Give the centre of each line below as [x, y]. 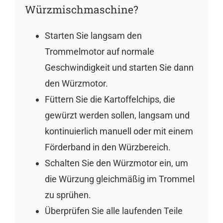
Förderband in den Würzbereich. [108, 147]
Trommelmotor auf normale [99, 52]
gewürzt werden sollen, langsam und [117, 115]
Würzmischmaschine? [81, 10]
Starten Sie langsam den [93, 36]
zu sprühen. [68, 195]
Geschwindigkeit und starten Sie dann [119, 68]
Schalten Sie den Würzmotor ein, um [116, 163]
